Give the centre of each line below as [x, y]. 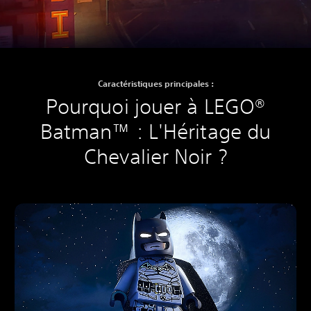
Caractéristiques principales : [155, 84]
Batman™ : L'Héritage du [155, 132]
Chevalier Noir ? [155, 157]
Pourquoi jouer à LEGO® [155, 107]
